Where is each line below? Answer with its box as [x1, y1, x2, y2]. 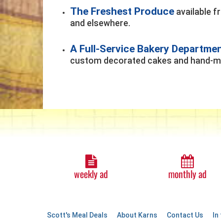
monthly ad [168, 167, 207, 182]
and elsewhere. [70, 18, 130, 28]
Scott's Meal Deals [47, 211, 108, 220]
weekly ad [74, 167, 108, 182]
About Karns [117, 211, 157, 220]
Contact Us [167, 211, 203, 220]
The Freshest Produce [70, 5, 174, 17]
